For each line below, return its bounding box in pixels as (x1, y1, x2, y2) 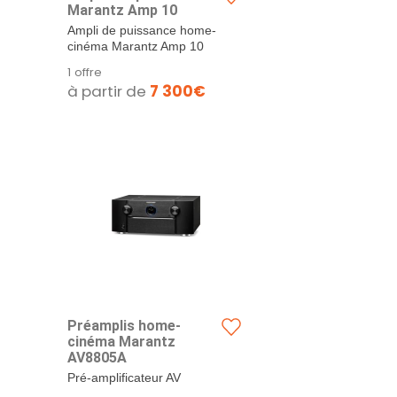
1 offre (67, 64, 102, 81)
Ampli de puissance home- (67, 24, 216, 37)
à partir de (67, 81, 150, 102)
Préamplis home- (67, 317, 181, 334)
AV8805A (67, 349, 127, 366)
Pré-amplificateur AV (67, 371, 181, 385)
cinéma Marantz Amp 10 (67, 40, 204, 53)
